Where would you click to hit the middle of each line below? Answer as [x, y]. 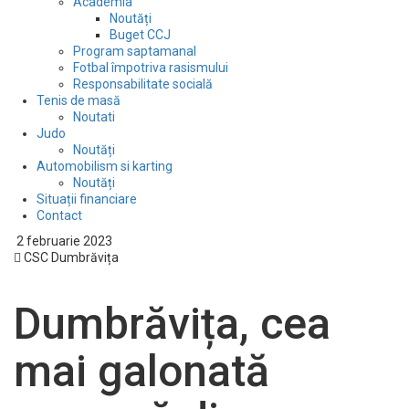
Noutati [94, 116]
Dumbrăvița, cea [172, 323]
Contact [59, 215]
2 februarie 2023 [63, 241]
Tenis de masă [79, 100]
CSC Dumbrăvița [70, 257]
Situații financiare [87, 199]
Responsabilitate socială [143, 84]
